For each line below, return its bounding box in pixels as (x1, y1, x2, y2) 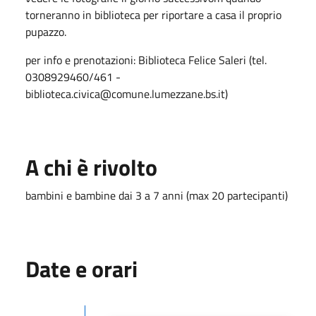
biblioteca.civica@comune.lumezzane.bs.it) (25, 85, 231, 102)
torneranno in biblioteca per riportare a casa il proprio (25, 6, 281, 23)
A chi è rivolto (25, 150, 157, 184)
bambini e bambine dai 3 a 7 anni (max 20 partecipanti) (25, 186, 288, 204)
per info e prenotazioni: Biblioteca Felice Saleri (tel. (25, 51, 267, 68)
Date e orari (25, 251, 138, 286)
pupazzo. (25, 23, 69, 40)
